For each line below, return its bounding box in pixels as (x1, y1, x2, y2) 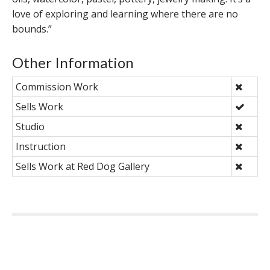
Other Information (12, 53, 134, 71)
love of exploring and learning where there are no (12, 7, 238, 20)
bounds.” (12, 22, 52, 36)
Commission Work (16, 80, 98, 93)
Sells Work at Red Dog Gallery (16, 159, 149, 173)
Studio (16, 119, 45, 133)
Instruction (16, 139, 66, 153)
